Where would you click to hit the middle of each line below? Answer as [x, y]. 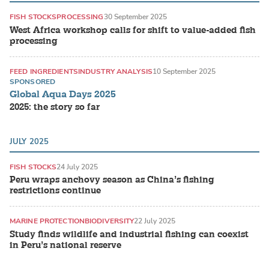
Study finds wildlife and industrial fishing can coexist [129, 234]
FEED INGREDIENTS [44, 71]
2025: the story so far [55, 107]
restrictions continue [55, 191]
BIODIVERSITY [110, 221]
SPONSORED [33, 81]
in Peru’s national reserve [65, 245]
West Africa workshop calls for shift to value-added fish [133, 30]
